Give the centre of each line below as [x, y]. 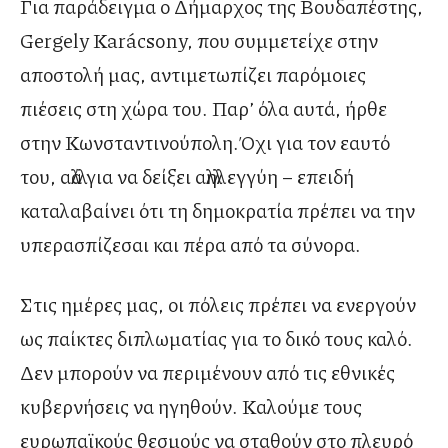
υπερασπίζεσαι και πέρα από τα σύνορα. [190, 243]
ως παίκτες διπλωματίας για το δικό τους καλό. [216, 337]
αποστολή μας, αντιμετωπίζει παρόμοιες [193, 73]
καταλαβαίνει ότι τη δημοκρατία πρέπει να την [217, 209]
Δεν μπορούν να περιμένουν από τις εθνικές [207, 371]
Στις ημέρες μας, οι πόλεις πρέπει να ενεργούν [218, 303]
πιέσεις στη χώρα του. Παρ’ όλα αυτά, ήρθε [203, 107]
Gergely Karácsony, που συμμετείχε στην [199, 39]
